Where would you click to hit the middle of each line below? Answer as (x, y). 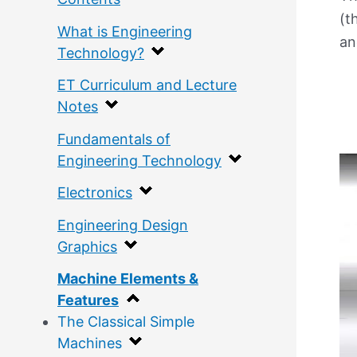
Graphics (87, 246)
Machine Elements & (128, 279)
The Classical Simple (126, 322)
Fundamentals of (114, 139)
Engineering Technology (139, 160)
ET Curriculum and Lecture (147, 85)
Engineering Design (123, 225)
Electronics (95, 193)
